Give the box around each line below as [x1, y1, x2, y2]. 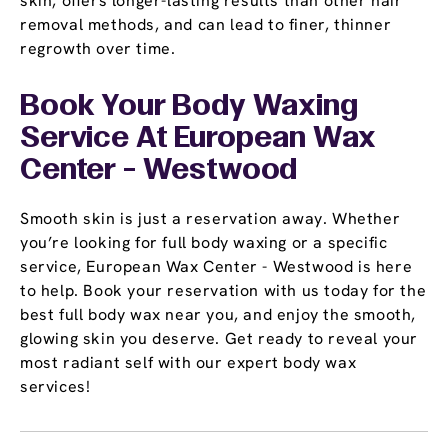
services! [20, 376, 91, 398]
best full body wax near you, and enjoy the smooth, [20, 304, 417, 326]
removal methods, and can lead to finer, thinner [20, 14, 392, 36]
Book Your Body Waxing [20, 93, 358, 122]
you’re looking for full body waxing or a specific [20, 232, 388, 254]
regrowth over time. [20, 38, 176, 60]
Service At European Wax [20, 125, 377, 154]
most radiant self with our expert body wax [20, 352, 357, 374]
